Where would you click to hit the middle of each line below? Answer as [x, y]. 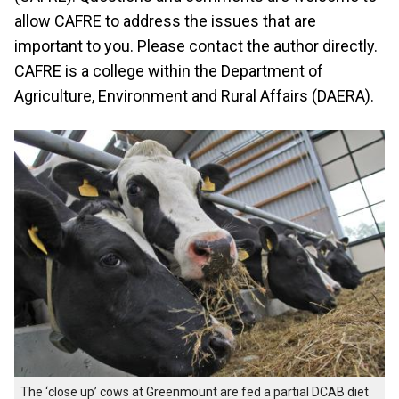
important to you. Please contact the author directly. [196, 46]
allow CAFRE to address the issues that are [165, 21]
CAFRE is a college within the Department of [169, 71]
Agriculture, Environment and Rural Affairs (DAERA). [194, 96]
